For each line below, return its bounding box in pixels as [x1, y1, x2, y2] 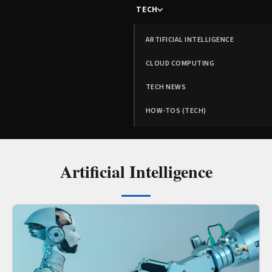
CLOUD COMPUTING [146, 58, 215, 69]
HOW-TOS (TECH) [146, 106, 206, 116]
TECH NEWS [146, 82, 186, 92]
